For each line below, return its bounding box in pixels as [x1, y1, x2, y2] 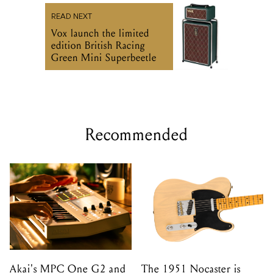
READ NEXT [51, 13, 92, 21]
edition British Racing [51, 39, 145, 52]
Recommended [85, 124, 188, 146]
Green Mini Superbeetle [51, 51, 157, 65]
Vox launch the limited [51, 27, 149, 40]
